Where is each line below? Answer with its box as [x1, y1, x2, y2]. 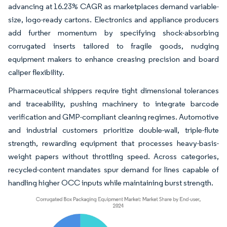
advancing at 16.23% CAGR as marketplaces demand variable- [8, 1, 219, 11]
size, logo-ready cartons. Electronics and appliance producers [8, 14, 219, 24]
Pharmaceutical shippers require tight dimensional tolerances [8, 85, 219, 95]
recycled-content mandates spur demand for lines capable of [8, 164, 219, 174]
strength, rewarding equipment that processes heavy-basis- [8, 138, 219, 148]
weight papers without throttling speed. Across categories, [8, 151, 219, 161]
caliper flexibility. [8, 67, 64, 77]
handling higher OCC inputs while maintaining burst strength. [8, 177, 213, 187]
